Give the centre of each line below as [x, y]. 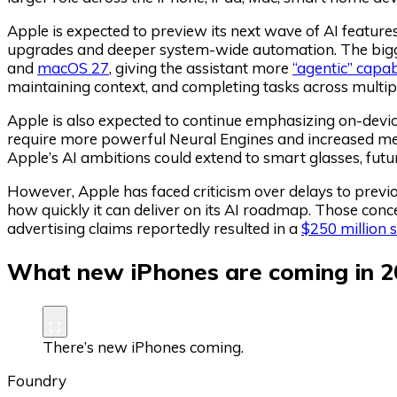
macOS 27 [73, 68]
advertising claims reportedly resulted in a [154, 229]
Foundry [37, 380]
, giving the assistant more [201, 68]
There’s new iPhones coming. [143, 346]
